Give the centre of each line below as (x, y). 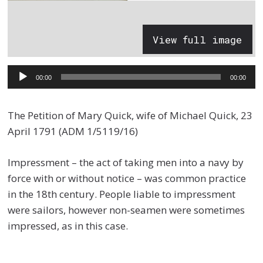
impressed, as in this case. (68, 225)
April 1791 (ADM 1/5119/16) (73, 131)
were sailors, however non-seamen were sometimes (127, 210)
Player (22, 90)
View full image (198, 39)
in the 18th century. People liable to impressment (122, 194)
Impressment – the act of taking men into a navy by (126, 162)
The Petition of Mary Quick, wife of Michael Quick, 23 (130, 116)
